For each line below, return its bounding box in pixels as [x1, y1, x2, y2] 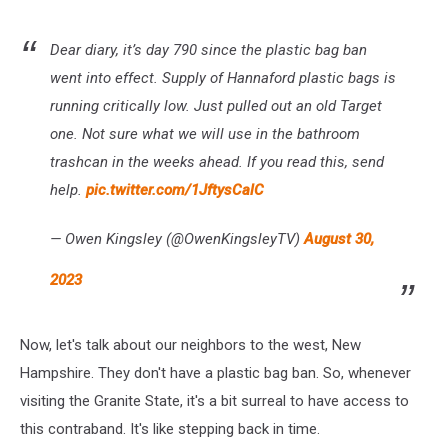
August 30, [304, 230, 374, 249]
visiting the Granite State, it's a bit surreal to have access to [20, 392, 409, 411]
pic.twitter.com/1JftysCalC [86, 181, 264, 200]
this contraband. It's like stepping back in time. [20, 420, 320, 439]
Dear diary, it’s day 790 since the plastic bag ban [50, 41, 367, 60]
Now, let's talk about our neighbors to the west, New [20, 336, 361, 355]
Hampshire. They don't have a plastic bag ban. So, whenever [20, 364, 411, 383]
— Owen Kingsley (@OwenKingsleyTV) [50, 230, 304, 249]
